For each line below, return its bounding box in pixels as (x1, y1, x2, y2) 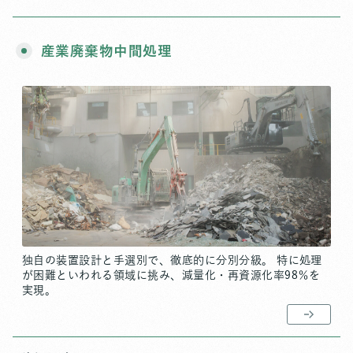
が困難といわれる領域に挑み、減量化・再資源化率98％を (22, 269, 321, 281)
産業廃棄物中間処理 (41, 44, 173, 58)
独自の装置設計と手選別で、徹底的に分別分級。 (22, 255, 273, 266)
